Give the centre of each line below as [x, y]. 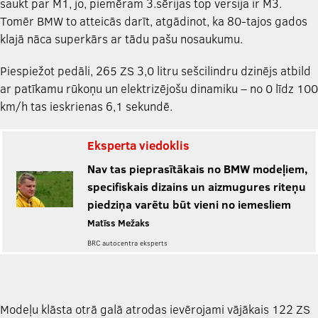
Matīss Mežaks [119, 223]
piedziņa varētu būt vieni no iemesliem [189, 204]
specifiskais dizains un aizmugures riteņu [197, 186]
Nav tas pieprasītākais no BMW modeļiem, [198, 169]
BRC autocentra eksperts [127, 243]
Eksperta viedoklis [138, 145]
